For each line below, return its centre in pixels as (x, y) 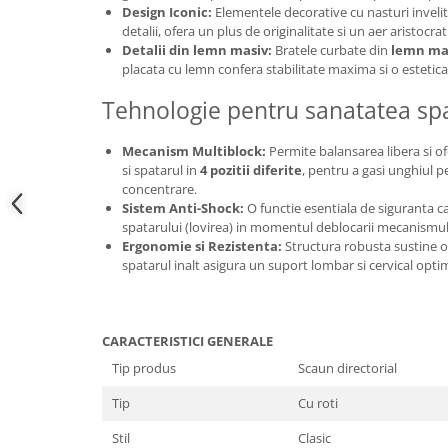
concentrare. (159, 189)
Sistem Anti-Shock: (183, 208)
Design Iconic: (167, 12)
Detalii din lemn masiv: (197, 50)
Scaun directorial (347, 368)
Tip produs (144, 368)
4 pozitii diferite (251, 170)
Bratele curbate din (331, 50)
